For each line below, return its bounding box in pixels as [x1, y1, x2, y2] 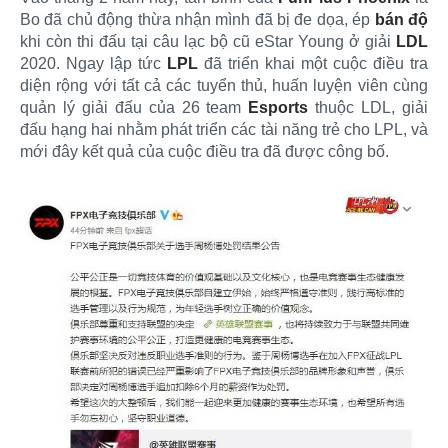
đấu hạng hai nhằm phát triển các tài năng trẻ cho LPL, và [20, 120, 428, 138]
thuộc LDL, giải [308, 98, 429, 116]
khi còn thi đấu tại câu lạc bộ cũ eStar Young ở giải [20, 32, 396, 50]
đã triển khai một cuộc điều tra [198, 54, 428, 72]
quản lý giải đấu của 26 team [20, 98, 249, 116]
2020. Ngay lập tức [20, 54, 167, 72]
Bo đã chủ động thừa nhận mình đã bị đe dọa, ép [20, 10, 375, 28]
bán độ [374, 10, 429, 28]
